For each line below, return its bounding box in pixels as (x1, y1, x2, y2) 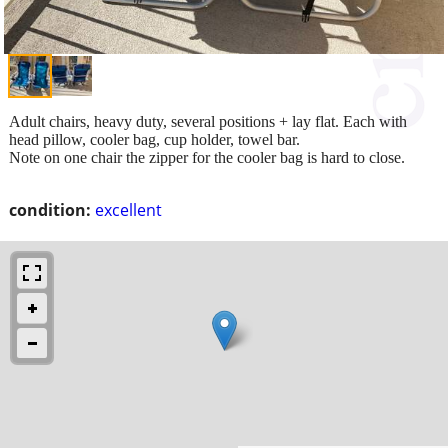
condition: (9, 198, 91, 221)
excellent (95, 198, 162, 221)
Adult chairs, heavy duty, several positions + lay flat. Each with (9, 112, 407, 130)
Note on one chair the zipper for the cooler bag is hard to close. (9, 148, 405, 166)
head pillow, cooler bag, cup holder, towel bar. (9, 130, 300, 148)
